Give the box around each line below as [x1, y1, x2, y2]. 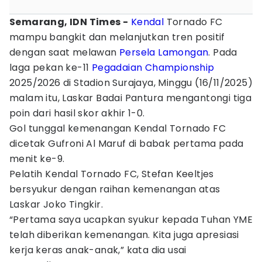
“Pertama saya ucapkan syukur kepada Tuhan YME [9, 213, 253, 226]
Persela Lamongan [119, 46, 209, 59]
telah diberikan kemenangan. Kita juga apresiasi [9, 228, 239, 242]
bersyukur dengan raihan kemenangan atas [9, 182, 220, 196]
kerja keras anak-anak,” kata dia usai [9, 243, 187, 257]
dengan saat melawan [9, 46, 119, 59]
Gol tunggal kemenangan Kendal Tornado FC [9, 122, 226, 135]
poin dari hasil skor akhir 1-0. [9, 106, 145, 120]
